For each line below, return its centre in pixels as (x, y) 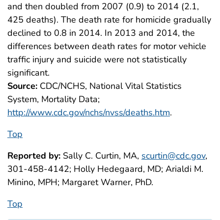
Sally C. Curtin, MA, (101, 156)
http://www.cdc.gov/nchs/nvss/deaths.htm (89, 113)
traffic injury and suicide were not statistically (97, 60)
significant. (28, 73)
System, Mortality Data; (54, 99)
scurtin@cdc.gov (173, 156)
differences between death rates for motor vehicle (107, 46)
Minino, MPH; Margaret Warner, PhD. (80, 182)
